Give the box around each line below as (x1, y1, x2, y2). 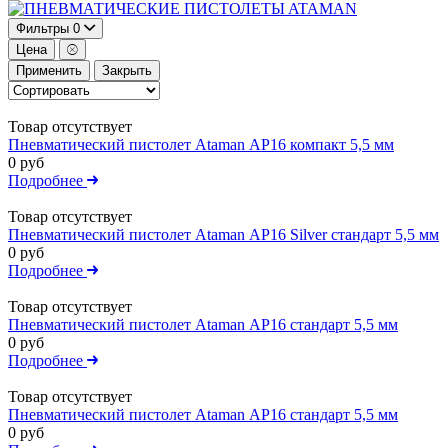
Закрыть (102, 62, 152, 78)
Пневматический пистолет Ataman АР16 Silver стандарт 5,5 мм (8, 225, 439, 243)
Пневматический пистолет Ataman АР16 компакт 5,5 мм (8, 135, 394, 153)
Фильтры (16, 20, 69, 36)
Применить (16, 62, 82, 78)
